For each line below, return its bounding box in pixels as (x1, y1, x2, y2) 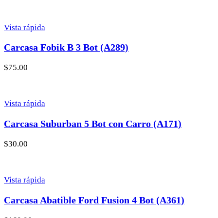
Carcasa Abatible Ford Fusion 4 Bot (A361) (4, 194, 184, 205)
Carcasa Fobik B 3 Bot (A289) (4, 42, 128, 53)
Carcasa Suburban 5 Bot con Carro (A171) (4, 118, 182, 129)
